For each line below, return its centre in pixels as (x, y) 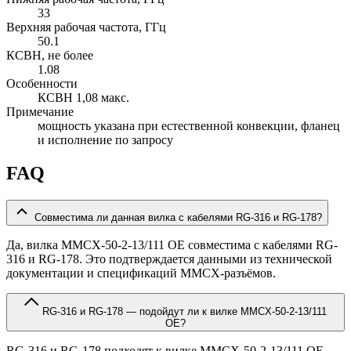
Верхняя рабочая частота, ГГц (86, 27)
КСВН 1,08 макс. (83, 98)
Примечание (40, 112)
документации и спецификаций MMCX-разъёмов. (141, 273)
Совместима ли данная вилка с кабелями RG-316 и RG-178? (178, 218)
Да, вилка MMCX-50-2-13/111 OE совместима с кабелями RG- (172, 245)
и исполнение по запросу (105, 140)
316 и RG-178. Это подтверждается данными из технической (169, 259)
